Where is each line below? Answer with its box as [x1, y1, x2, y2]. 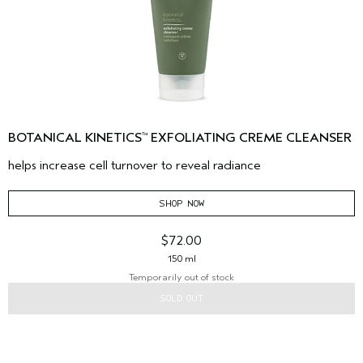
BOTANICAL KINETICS [8, 130, 142, 146]
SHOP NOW [159, 198, 204, 210]
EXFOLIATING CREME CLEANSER [147, 130, 352, 146]
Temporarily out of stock [129, 271, 234, 284]
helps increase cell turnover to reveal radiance [8, 158, 261, 173]
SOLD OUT [160, 293, 203, 305]
